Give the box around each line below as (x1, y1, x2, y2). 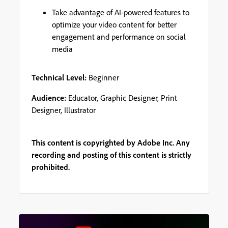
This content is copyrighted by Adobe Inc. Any (32, 137, 190, 148)
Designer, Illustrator (32, 104, 96, 115)
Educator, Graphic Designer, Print (68, 92, 178, 103)
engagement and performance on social (52, 31, 186, 42)
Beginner (89, 72, 120, 82)
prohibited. (32, 161, 70, 172)
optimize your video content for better (52, 19, 177, 30)
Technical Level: (32, 72, 89, 82)
